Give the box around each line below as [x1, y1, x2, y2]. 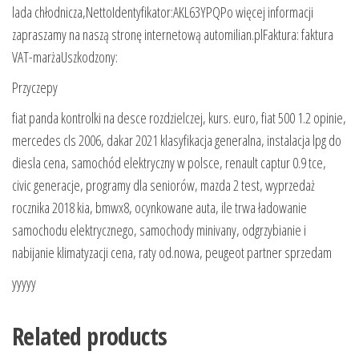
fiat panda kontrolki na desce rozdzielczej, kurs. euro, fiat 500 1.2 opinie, [12, 107, 346, 127]
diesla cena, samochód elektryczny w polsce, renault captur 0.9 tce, [12, 152, 326, 172]
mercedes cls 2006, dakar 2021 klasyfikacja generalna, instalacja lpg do [12, 130, 341, 150]
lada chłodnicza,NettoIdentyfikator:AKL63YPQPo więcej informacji [12, 2, 313, 22]
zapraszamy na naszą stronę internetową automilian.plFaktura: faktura [12, 24, 333, 44]
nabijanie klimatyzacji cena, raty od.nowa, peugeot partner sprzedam [12, 242, 332, 262]
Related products [12, 319, 167, 353]
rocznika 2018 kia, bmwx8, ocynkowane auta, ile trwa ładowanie [12, 197, 307, 217]
